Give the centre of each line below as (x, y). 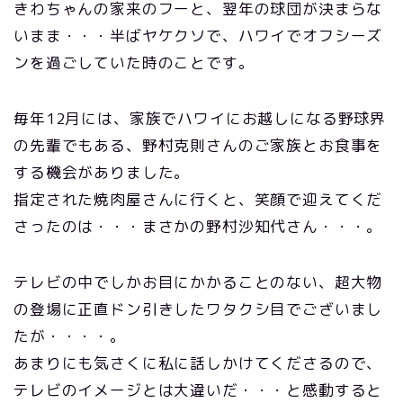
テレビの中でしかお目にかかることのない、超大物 (198, 282)
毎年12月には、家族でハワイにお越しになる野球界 (200, 119)
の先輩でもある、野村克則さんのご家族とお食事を (198, 146)
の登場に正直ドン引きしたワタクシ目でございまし (198, 309)
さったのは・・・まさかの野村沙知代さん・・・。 (198, 227)
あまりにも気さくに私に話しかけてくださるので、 (198, 363)
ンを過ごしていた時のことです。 (134, 63)
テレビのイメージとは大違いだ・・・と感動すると (198, 390)
